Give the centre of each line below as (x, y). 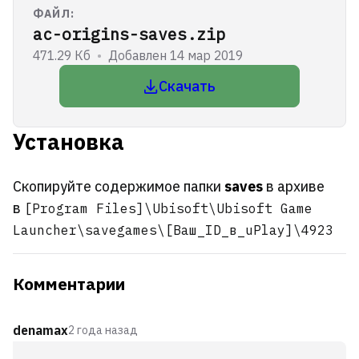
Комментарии (69, 284)
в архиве (295, 186)
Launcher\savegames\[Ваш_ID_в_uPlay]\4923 (173, 230)
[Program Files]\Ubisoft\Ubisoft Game (168, 208)
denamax (40, 330)
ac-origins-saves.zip (129, 34)
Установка (69, 141)
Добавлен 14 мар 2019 (175, 55)
